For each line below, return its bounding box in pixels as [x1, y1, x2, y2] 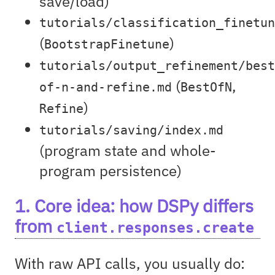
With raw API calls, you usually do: [15, 253, 245, 273]
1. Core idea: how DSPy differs [15, 193, 254, 217]
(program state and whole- [39, 140, 216, 160]
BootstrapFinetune [44, 37, 169, 52]
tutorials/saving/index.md [39, 123, 223, 137]
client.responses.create [56, 219, 254, 236]
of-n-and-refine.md [39, 80, 172, 95]
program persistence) [39, 160, 182, 180]
